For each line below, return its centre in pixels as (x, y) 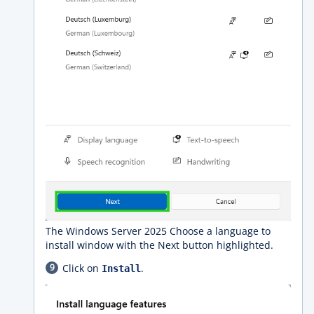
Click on (82, 268)
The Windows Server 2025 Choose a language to (158, 231)
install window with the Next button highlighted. (159, 245)
